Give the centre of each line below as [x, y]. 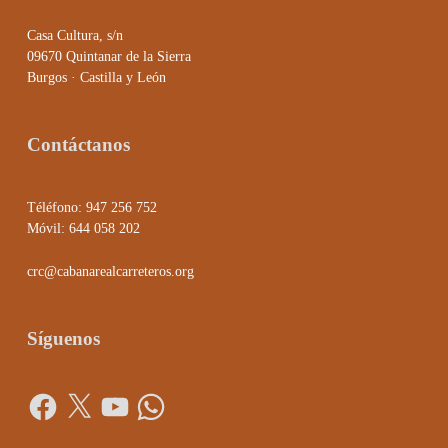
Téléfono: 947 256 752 [91, 208]
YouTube [123, 391]
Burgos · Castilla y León [96, 78]
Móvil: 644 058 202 [83, 229]
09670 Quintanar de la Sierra [108, 57]
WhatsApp [163, 391]
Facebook [52, 391]
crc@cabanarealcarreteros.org [110, 272]
